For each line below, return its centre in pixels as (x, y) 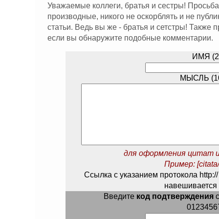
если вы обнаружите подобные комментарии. (130, 38)
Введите (120, 196)
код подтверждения (175, 196)
